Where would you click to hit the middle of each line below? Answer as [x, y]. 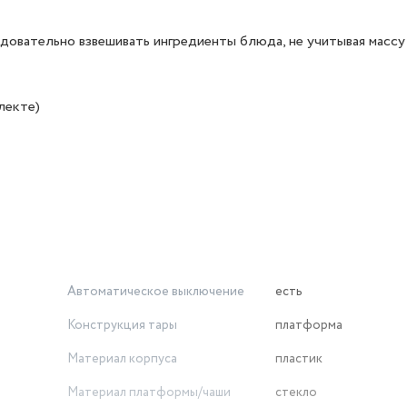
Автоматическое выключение [156, 292]
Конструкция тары [122, 325]
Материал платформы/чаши [149, 392]
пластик [299, 359]
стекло [296, 392]
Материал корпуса [122, 359]
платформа [309, 325]
